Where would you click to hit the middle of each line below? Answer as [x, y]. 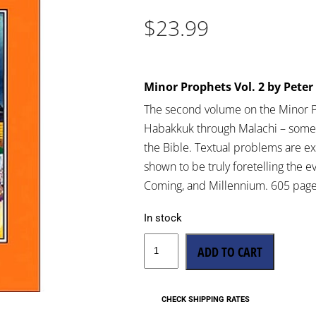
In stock [163, 218]
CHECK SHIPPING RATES [206, 299]
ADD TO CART [230, 251]
